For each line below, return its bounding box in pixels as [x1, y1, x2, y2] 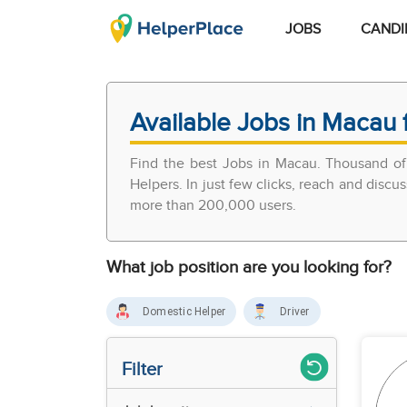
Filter [122, 359, 163, 381]
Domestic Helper [143, 305, 226, 318]
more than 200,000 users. [130, 197, 296, 214]
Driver [280, 305, 310, 318]
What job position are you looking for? [106, 257, 392, 278]
